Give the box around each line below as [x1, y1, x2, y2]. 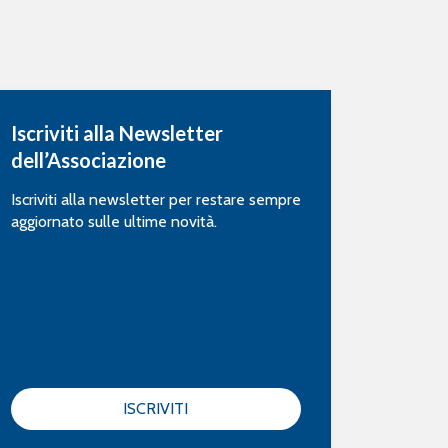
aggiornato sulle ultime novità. [11, 212, 217, 231]
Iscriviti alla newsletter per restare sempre [11, 190, 301, 209]
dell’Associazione [11, 148, 166, 172]
